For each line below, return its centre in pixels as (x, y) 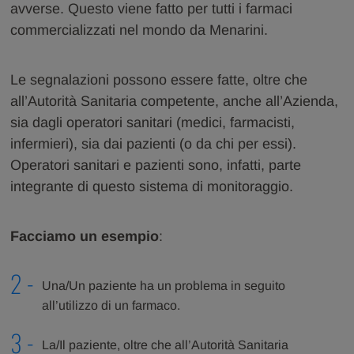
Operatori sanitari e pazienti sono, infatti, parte (155, 165)
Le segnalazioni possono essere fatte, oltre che (158, 79)
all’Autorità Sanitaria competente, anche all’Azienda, (174, 101)
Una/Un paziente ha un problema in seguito (163, 285)
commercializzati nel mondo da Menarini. (139, 30)
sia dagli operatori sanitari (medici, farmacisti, (152, 122)
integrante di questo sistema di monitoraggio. (151, 186)
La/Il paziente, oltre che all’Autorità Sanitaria (165, 344)
